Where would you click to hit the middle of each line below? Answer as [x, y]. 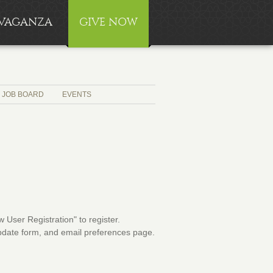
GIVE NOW [108, 22]
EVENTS [77, 94]
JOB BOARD [23, 94]
